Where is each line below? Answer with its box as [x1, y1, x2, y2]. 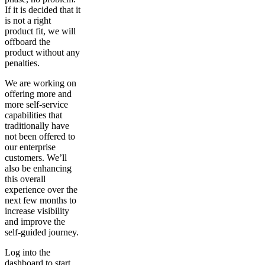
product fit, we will [5, 25, 76, 36]
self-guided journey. [5, 227, 79, 237]
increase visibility [5, 205, 69, 216]
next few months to [5, 195, 76, 205]
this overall [5, 173, 46, 184]
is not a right [5, 15, 51, 25]
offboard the [5, 36, 50, 47]
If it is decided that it [5, 4, 80, 15]
